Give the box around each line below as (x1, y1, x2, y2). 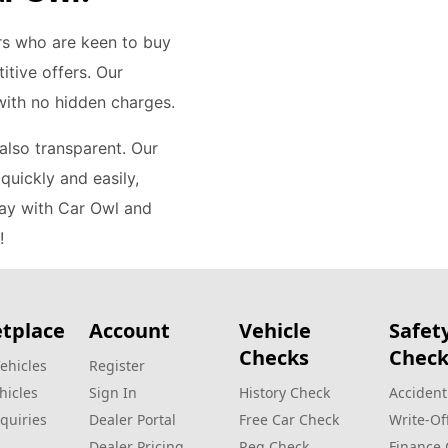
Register (89, 356, 145, 375)
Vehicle (239, 317, 311, 344)
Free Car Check (239, 410, 339, 429)
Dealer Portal (89, 410, 176, 429)
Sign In (89, 383, 137, 402)
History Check (239, 383, 330, 402)
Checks (239, 344, 309, 371)
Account (89, 317, 170, 344)
